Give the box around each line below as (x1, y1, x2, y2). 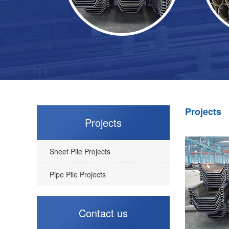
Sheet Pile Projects (50, 146, 110, 156)
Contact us (79, 205, 128, 220)
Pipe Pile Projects (50, 169, 106, 179)
